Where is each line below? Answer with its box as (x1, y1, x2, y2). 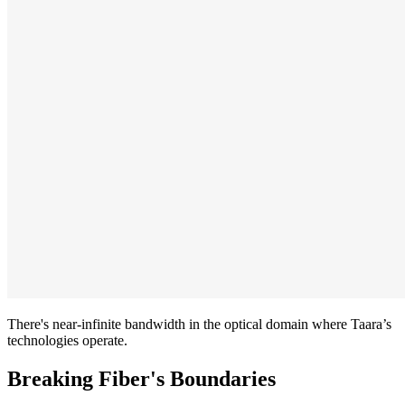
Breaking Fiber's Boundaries (7, 366, 276, 391)
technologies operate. (7, 332, 127, 348)
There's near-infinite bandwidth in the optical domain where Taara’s (7, 316, 391, 332)
